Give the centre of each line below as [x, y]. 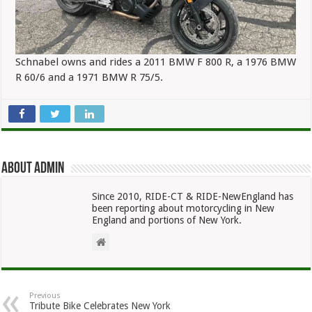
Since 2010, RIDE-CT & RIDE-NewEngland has [193, 196]
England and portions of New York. [167, 220]
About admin [33, 169]
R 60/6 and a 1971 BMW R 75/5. [89, 77]
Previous [45, 295]
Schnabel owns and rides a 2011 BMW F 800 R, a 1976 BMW [156, 62]
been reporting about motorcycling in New [184, 208]
